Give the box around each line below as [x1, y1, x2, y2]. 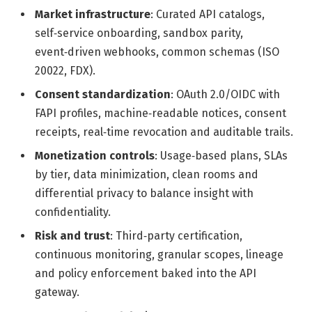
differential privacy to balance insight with [35, 187, 253, 201]
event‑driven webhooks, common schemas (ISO [35, 45, 279, 59]
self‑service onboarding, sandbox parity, [35, 26, 243, 40]
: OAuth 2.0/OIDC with [171, 88, 280, 102]
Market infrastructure [35, 8, 150, 22]
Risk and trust [35, 229, 110, 243]
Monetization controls [35, 149, 155, 163]
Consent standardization [35, 88, 171, 102]
